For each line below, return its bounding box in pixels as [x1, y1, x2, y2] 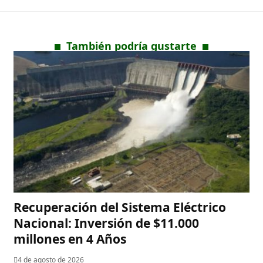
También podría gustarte [66, 39, 197, 53]
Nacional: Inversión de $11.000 [14, 215, 200, 231]
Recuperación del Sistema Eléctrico [14, 199, 227, 215]
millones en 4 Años [14, 231, 127, 247]
